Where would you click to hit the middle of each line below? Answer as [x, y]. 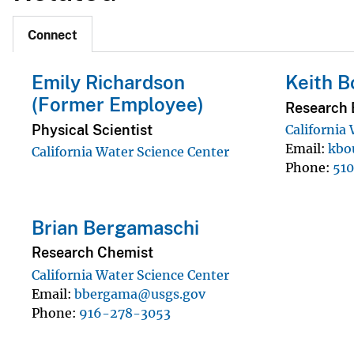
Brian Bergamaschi [115, 227]
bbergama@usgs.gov [140, 294]
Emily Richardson [108, 83]
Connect [53, 36]
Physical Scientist [92, 130]
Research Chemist [92, 253]
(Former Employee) [118, 105]
